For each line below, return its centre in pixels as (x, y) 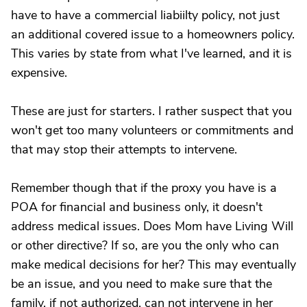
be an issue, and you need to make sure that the (142, 284)
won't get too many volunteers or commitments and (152, 130)
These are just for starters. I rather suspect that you (151, 111)
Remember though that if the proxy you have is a (144, 188)
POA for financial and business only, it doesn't (137, 207)
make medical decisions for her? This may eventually (153, 265)
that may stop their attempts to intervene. (124, 149)
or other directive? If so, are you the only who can (145, 245)
